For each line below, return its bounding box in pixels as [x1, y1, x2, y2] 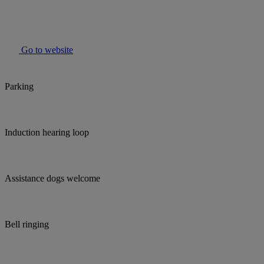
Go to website [19, 45, 73, 55]
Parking [5, 81, 34, 92]
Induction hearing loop [5, 127, 89, 138]
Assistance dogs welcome [5, 173, 100, 184]
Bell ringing [5, 219, 49, 230]
